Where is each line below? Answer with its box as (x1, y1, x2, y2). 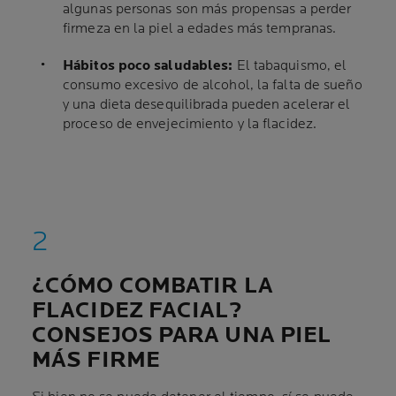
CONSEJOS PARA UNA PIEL (32, 322, 331, 350)
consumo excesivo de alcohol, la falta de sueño (63, 77, 362, 95)
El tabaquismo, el (232, 57, 347, 75)
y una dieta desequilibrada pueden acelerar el (63, 96, 351, 114)
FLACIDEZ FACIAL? (32, 297, 242, 325)
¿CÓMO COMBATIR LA (32, 272, 273, 301)
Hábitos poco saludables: (63, 57, 233, 75)
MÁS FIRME (32, 346, 160, 375)
